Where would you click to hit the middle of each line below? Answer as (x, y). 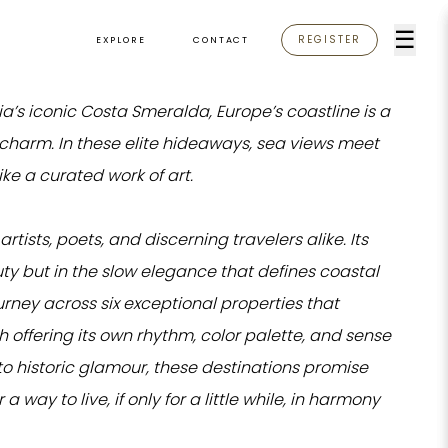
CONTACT (221, 40)
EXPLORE (120, 40)
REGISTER (329, 39)
